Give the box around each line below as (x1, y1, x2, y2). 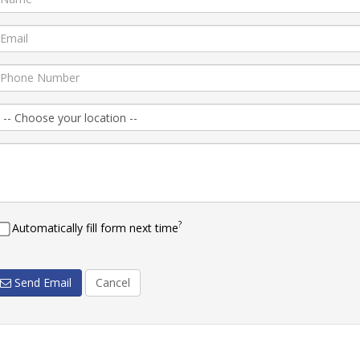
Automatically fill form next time (11, 219, 178, 235)
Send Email (10, 274, 72, 290)
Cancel (95, 274, 130, 290)
